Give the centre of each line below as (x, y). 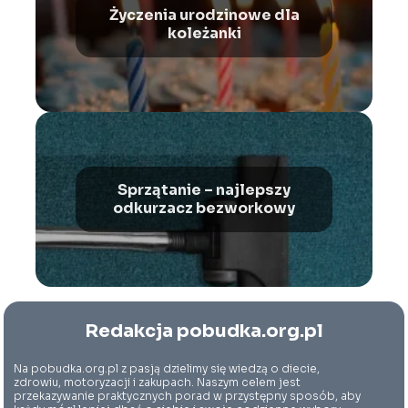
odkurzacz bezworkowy (204, 208)
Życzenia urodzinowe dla (204, 15)
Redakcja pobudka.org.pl (204, 331)
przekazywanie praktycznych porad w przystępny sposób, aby (188, 395)
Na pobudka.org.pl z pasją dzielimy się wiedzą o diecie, (167, 368)
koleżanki (204, 33)
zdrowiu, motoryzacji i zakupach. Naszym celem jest (158, 382)
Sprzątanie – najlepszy (204, 189)
